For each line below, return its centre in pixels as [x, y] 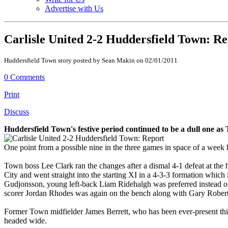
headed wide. [25, 220]
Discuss [17, 111]
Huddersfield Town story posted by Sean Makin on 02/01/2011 [91, 60]
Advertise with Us [74, 8]
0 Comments [24, 77]
